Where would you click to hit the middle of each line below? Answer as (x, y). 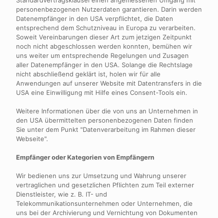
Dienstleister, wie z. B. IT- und (62, 194)
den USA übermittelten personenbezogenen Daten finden (105, 120)
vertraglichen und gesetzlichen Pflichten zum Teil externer (105, 185)
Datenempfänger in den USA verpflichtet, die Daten (95, 18)
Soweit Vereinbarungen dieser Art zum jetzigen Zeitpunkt (104, 37)
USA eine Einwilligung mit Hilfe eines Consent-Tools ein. (102, 92)
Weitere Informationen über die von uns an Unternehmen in (107, 111)
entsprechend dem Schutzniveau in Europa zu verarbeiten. (106, 28)
